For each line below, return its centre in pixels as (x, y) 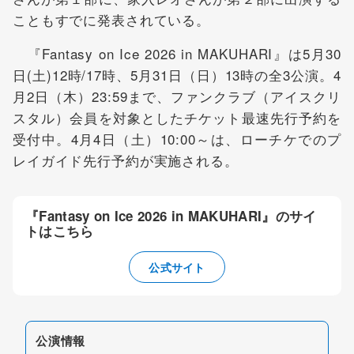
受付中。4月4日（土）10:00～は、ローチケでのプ (177, 139)
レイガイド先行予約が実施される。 (126, 160)
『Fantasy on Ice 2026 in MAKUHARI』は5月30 (177, 54)
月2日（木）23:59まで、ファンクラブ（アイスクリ (177, 96)
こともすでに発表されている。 (111, 20)
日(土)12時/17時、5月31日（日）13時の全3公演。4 (177, 75)
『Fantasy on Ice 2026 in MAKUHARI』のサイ (171, 216)
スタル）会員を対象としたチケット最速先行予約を (177, 118)
